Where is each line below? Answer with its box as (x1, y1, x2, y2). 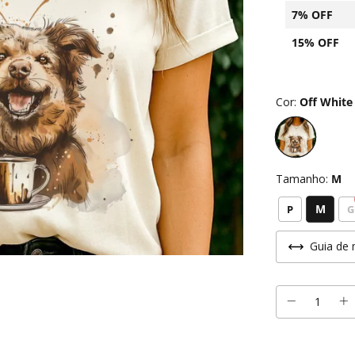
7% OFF (292, 7, 333, 22)
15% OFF (292, 35, 339, 50)
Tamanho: (276, 171, 331, 186)
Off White (300, 94, 353, 109)
